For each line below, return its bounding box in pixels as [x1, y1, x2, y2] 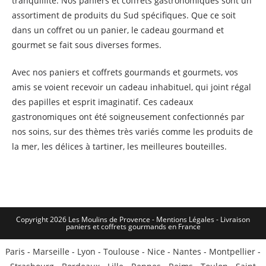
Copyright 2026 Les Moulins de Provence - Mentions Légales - [16, 214, 220, 224]
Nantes [173, 246, 201, 257]
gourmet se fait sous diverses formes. [12, 39, 161, 50]
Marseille [33, 246, 69, 257]
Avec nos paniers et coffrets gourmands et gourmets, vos [12, 66, 238, 78]
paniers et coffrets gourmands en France [65, 221, 201, 232]
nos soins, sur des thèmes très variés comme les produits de [12, 126, 253, 137]
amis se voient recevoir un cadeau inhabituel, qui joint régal [12, 81, 251, 93]
